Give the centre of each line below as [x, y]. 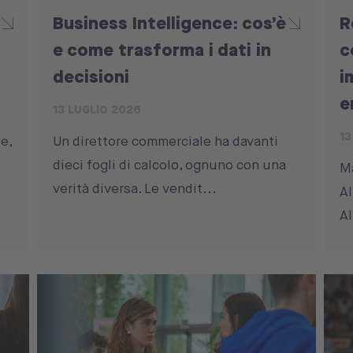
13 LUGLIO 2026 [97, 110]
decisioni [91, 76]
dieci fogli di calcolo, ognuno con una [170, 165]
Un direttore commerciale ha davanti [166, 141]
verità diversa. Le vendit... [135, 189]
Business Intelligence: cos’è [170, 23]
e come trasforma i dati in [162, 50]
